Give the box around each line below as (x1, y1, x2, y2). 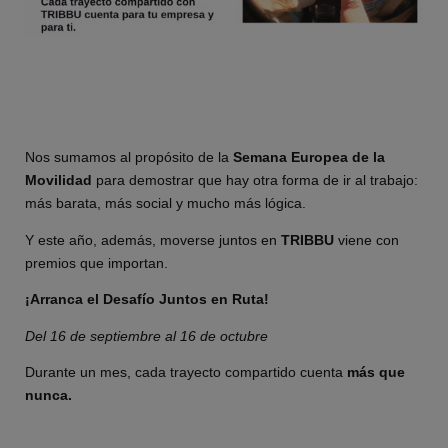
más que (347, 365, 405, 381)
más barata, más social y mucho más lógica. (25, 196, 306, 212)
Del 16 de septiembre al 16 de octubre (25, 328, 268, 344)
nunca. (25, 388, 72, 404)
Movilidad (25, 173, 92, 189)
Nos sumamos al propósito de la (25, 150, 233, 166)
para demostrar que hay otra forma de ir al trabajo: (92, 173, 418, 189)
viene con (338, 232, 399, 248)
